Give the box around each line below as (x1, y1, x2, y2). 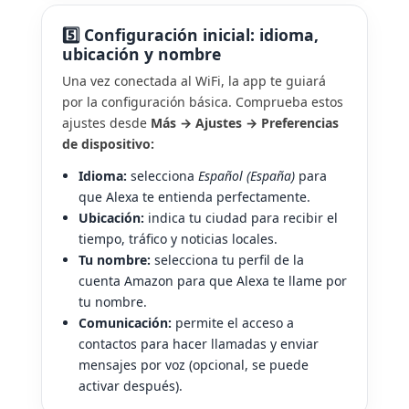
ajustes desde (62, 114, 151, 132)
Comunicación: (79, 313, 172, 331)
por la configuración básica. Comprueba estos (62, 93, 343, 111)
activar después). (79, 376, 183, 394)
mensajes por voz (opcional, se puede (79, 355, 309, 373)
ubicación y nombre (62, 43, 221, 66)
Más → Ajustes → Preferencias (151, 114, 339, 132)
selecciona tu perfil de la (151, 250, 304, 268)
